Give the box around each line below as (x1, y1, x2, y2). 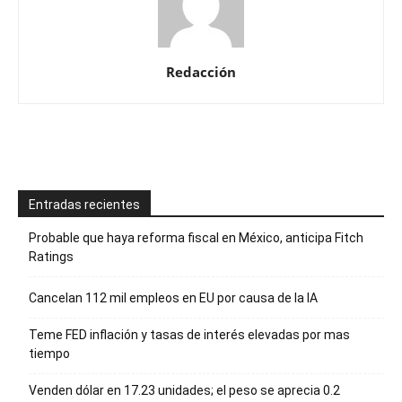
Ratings (29, 249, 74, 264)
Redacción (166, 63, 236, 81)
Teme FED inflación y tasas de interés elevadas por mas (29, 328, 350, 342)
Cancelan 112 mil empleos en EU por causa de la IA (29, 291, 318, 305)
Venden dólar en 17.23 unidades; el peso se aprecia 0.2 (29, 383, 340, 398)
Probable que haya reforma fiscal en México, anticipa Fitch (29, 231, 363, 245)
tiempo (29, 346, 70, 361)
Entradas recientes (29, 197, 140, 212)
